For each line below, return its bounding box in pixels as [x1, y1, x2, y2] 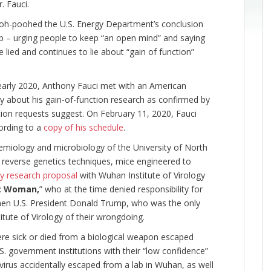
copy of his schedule [44, 122, 123, 134]
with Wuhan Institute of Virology [77, 169, 205, 181]
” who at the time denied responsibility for [39, 183, 203, 195]
